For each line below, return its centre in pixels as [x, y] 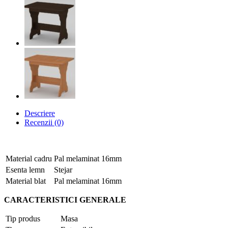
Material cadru [29, 159]
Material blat [26, 181]
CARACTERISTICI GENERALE [65, 200]
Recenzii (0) [44, 123]
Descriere [40, 113]
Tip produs [23, 219]
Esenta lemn [25, 170]
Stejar [63, 170]
